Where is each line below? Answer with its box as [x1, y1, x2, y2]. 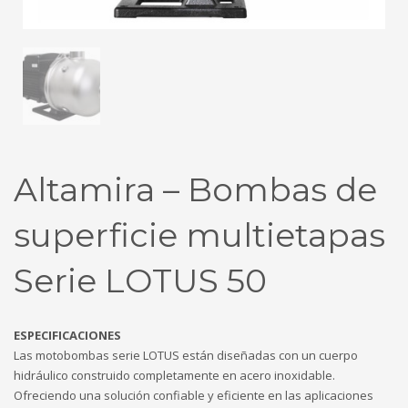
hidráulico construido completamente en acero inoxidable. [14, 367, 335, 384]
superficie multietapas [14, 214, 385, 255]
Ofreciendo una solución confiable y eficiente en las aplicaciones [14, 387, 373, 404]
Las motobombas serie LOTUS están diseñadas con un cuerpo [14, 347, 358, 364]
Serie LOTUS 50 [14, 260, 267, 301]
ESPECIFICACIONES [14, 327, 121, 344]
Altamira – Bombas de [14, 168, 377, 209]
